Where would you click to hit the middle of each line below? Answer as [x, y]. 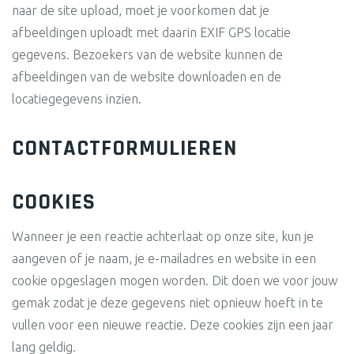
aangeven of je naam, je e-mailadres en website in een [164, 258]
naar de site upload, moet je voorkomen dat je [141, 10]
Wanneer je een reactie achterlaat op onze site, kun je [163, 236]
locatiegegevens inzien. [77, 99]
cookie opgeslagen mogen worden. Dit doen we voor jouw [175, 281]
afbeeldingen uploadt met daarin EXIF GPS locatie [151, 32]
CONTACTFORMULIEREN [124, 149]
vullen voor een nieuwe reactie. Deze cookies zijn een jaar [173, 325]
